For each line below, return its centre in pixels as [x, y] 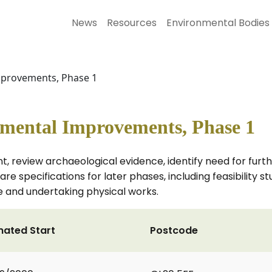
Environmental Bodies [218, 23]
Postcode [174, 230]
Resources [132, 23]
